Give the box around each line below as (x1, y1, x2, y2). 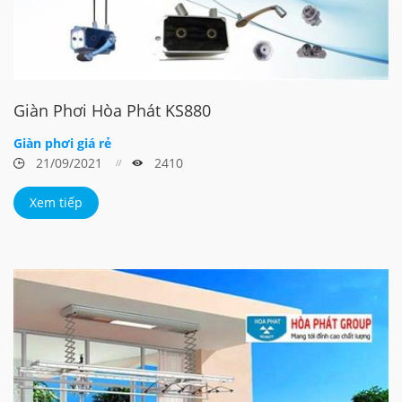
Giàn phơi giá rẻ (13, 134, 111, 152)
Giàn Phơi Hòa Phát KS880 (13, 99, 211, 121)
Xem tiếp (30, 193, 83, 211)
